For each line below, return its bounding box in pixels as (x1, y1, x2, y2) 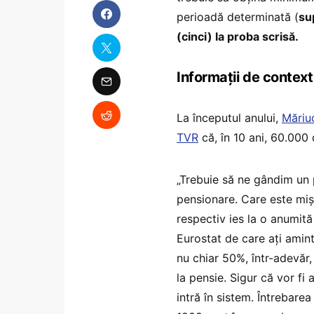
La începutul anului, (177, 110, 282, 125)
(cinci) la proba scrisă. (177, 29, 299, 43)
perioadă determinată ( (177, 9, 299, 24)
